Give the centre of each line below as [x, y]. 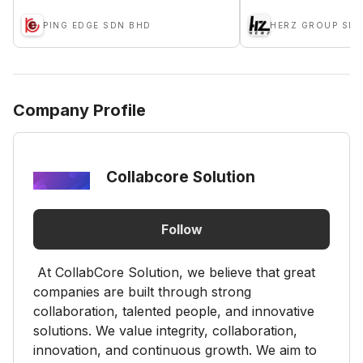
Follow [181, 229]
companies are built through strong [142, 292]
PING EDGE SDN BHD [97, 25]
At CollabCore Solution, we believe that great [174, 272]
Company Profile [79, 110]
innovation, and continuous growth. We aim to [175, 350]
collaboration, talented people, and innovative [174, 311]
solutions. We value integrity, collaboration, [165, 331]
